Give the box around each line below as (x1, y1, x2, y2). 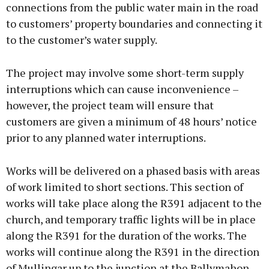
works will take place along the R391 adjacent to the (6, 196, 262, 211)
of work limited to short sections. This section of (6, 180, 243, 195)
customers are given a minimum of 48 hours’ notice (6, 114, 257, 129)
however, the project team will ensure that (6, 98, 214, 113)
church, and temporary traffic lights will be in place (6, 212, 256, 227)
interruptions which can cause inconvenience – (6, 82, 238, 97)
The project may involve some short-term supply (6, 65, 244, 80)
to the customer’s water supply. (6, 32, 157, 47)
